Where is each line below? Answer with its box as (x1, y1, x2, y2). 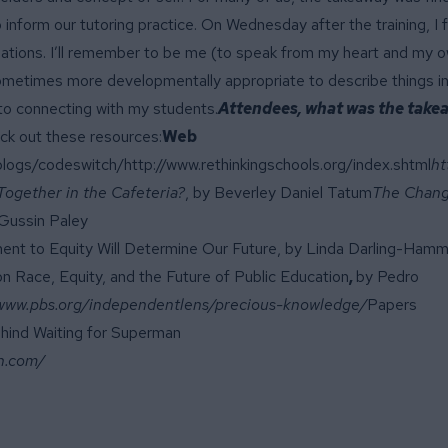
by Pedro (356, 266, 419, 287)
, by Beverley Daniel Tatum (185, 182, 372, 203)
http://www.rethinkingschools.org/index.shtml (124, 154, 431, 175)
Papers (367, 294, 417, 315)
